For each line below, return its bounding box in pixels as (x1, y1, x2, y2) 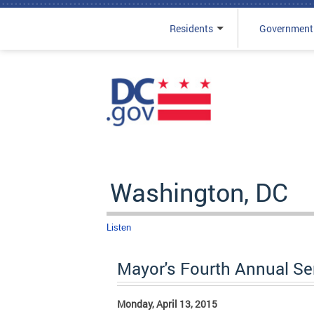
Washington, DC (110, 175, 288, 209)
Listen (107, 222, 131, 233)
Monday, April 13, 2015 (117, 297, 217, 310)
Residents (169, 22, 213, 35)
